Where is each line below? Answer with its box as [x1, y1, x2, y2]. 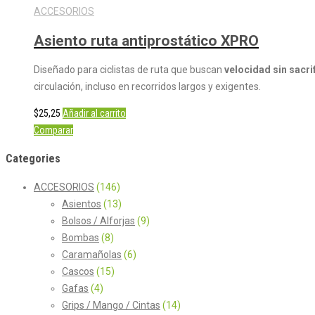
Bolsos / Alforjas [62, 214, 135, 226]
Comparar [34, 124, 73, 136]
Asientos [62, 198, 101, 210]
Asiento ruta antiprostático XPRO [34, 32, 259, 49]
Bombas [62, 231, 99, 243]
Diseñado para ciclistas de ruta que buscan [34, 64, 224, 76]
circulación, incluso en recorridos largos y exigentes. [34, 81, 261, 93]
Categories [6, 151, 60, 165]
